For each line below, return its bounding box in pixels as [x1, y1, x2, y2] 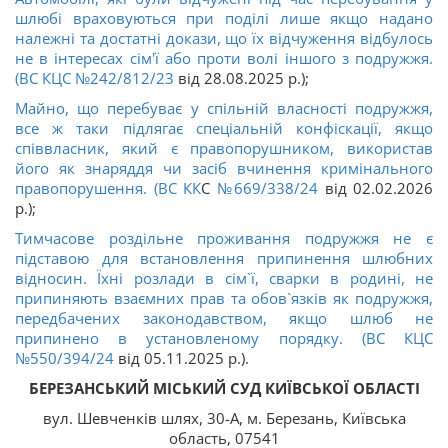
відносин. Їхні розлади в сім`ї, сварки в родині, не [15, 267, 433, 288]
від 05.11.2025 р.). [114, 347, 249, 368]
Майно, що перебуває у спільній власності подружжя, [15, 97, 433, 118]
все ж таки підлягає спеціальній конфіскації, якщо [15, 117, 433, 138]
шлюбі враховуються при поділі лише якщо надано [15, 7, 433, 28]
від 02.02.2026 [318, 177, 433, 198]
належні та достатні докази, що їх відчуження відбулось [15, 27, 433, 48]
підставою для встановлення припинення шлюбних [15, 247, 433, 268]
